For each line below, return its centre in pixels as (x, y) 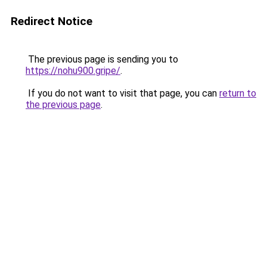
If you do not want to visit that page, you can (122, 93)
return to (238, 93)
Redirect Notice (52, 21)
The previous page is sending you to (102, 59)
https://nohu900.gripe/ (73, 71)
